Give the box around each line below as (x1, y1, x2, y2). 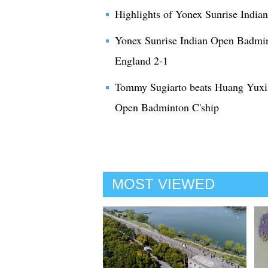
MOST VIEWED (112, 176, 215, 192)
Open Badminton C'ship (115, 100, 219, 114)
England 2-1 (115, 53, 168, 68)
